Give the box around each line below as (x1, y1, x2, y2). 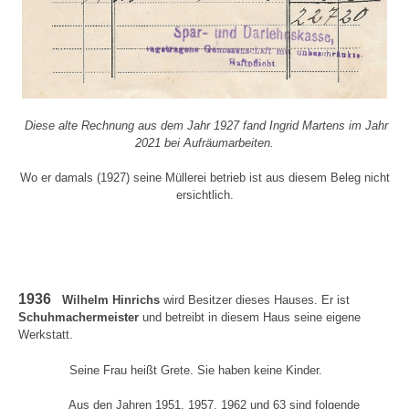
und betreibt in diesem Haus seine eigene (139, 310, 361, 325)
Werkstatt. (18, 328, 73, 342)
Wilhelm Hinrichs (51, 293, 163, 308)
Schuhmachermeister (18, 310, 139, 325)
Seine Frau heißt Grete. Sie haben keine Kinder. (18, 362, 322, 377)
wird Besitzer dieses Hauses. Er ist (163, 293, 350, 308)
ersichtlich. (175, 187, 234, 202)
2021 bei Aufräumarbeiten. (135, 135, 274, 150)
